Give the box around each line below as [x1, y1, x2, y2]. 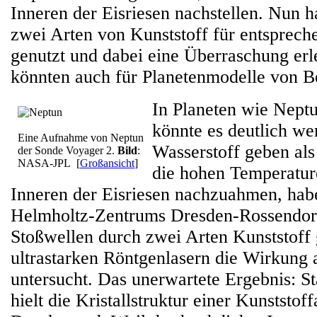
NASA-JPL [18, 157, 76, 169]
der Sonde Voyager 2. [18, 144, 117, 156]
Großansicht [80, 157, 134, 169]
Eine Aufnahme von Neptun [18, 132, 144, 144]
